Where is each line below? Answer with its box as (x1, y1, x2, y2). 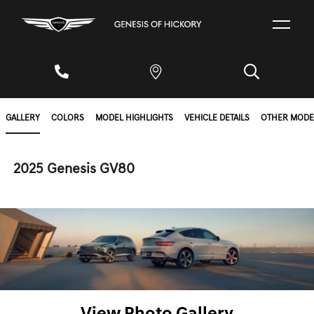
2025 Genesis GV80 (13, 163, 135, 177)
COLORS (51, 114, 84, 123)
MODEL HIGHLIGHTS (95, 114, 173, 123)
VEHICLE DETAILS (184, 114, 250, 123)
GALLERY (6, 114, 40, 123)
